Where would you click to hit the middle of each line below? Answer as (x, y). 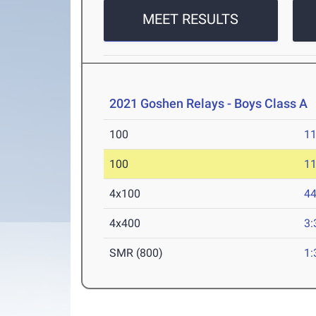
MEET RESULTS (191, 19)
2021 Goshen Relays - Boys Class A (209, 104)
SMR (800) (136, 253)
